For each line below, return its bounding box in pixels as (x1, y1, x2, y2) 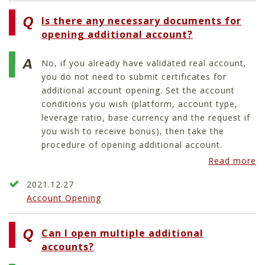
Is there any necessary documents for (41, 14, 241, 28)
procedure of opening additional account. (41, 138, 222, 150)
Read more (208, 155, 256, 167)
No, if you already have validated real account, (41, 57, 247, 69)
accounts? (41, 240, 94, 253)
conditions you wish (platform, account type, (41, 98, 238, 109)
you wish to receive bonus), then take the (41, 125, 224, 137)
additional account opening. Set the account (41, 84, 235, 96)
